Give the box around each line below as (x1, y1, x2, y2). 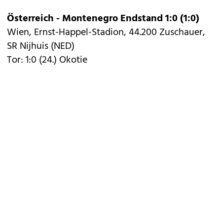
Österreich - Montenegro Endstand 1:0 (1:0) (7, 11, 199, 27)
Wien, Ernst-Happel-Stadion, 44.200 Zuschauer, (7, 25, 205, 40)
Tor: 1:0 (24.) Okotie (7, 52, 87, 68)
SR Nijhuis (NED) (7, 38, 74, 54)
